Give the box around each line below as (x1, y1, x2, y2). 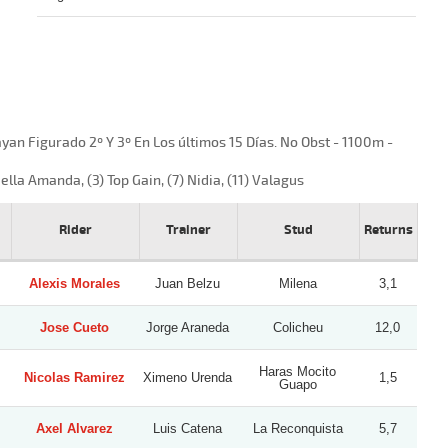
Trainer (165, 221, 211, 238)
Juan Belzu (155, 275, 220, 291)
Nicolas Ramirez (24, 369, 125, 385)
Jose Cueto (40, 319, 109, 335)
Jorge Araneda (146, 319, 229, 335)
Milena (278, 275, 317, 291)
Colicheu (272, 319, 323, 335)
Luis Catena (153, 420, 222, 436)
